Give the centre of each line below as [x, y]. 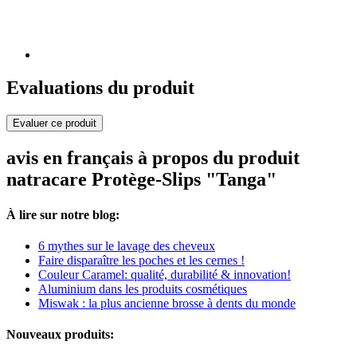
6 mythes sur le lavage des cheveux [127, 245]
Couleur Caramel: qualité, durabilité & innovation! [165, 274]
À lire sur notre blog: [63, 214]
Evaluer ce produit [55, 124]
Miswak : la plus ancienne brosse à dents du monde [167, 303]
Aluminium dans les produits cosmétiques [143, 288]
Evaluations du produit [100, 88]
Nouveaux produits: [60, 335]
